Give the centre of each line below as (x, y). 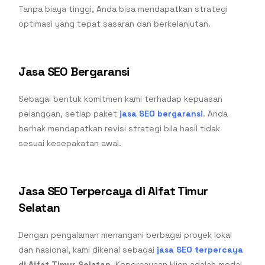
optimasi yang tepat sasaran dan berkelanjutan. (115, 24)
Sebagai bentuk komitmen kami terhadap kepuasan (121, 99)
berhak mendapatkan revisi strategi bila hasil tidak (119, 129)
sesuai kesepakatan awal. (70, 143)
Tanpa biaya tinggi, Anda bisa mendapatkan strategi (123, 9)
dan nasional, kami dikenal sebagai (88, 250)
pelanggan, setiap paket (69, 114)
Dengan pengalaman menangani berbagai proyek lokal (125, 235)
